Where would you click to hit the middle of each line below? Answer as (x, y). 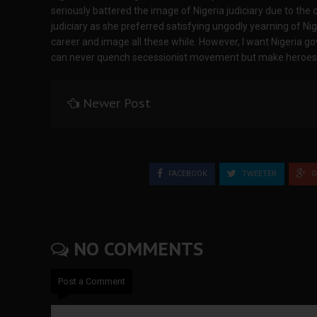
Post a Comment (92, 281)
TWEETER (258, 173)
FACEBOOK (187, 173)
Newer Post (117, 103)
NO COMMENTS (136, 249)
